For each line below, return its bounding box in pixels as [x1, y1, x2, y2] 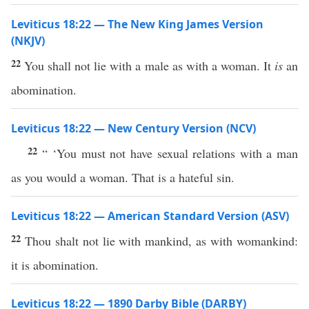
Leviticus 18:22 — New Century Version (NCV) [11, 121, 256, 136]
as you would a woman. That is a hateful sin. [11, 169, 235, 186]
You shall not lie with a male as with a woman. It [24, 57, 275, 74]
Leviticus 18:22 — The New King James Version [11, 17, 263, 32]
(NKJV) [11, 33, 45, 48]
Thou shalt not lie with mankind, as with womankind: [24, 232, 299, 249]
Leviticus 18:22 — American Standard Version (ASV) [11, 208, 289, 223]
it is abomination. [11, 257, 99, 273]
